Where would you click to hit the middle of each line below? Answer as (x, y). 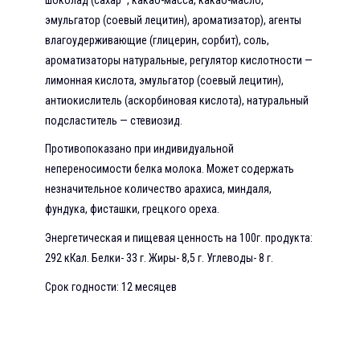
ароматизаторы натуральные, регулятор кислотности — (179, 60)
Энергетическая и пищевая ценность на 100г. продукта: (179, 238)
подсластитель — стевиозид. (114, 120)
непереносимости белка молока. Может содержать (170, 169)
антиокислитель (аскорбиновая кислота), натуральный (177, 100)
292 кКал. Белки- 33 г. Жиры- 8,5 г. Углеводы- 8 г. (159, 258)
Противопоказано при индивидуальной (139, 149)
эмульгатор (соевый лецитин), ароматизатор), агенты (173, 20)
